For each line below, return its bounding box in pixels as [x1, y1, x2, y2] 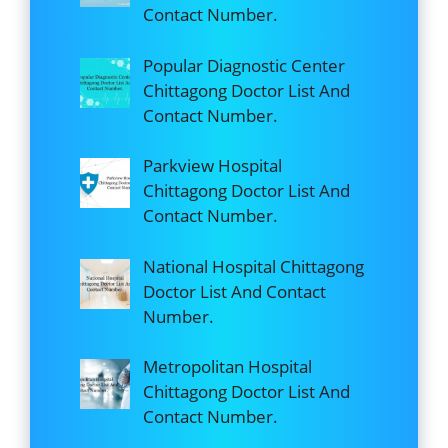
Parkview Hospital [142, 154, 282, 178]
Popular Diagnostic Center [142, 53, 345, 77]
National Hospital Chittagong [142, 254, 364, 278]
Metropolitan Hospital [142, 355, 312, 379]
